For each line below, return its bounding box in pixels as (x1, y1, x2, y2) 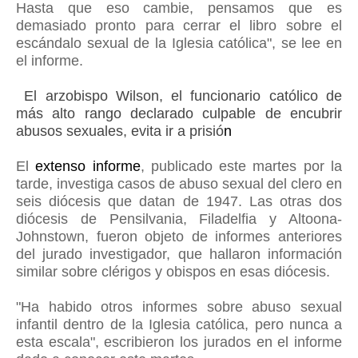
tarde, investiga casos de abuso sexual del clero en (16, 176, 342, 192)
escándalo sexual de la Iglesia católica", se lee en (16, 35, 342, 51)
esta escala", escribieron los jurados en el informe (16, 334, 342, 350)
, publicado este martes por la (140, 158, 343, 174)
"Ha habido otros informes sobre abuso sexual (16, 299, 342, 315)
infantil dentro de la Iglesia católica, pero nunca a (16, 316, 342, 332)
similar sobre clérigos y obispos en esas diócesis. (16, 264, 330, 280)
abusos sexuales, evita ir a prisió (16, 123, 224, 139)
